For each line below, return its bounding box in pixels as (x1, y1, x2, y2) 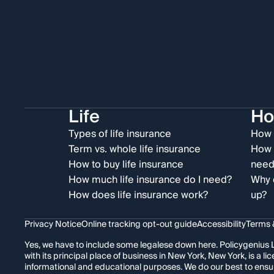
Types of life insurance (68, 125, 171, 143)
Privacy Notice (24, 217, 81, 232)
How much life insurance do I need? (68, 171, 232, 188)
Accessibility (197, 217, 246, 232)
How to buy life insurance (68, 156, 183, 173)
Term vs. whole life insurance (68, 141, 201, 158)
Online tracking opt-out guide (81, 217, 197, 232)
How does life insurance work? (68, 187, 208, 204)
